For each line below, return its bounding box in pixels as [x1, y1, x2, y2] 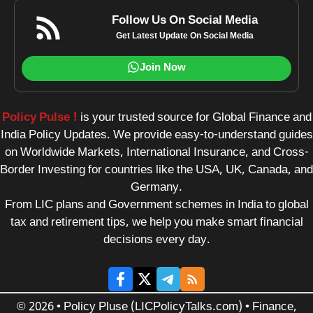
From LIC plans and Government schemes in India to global [4, 197, 309, 213]
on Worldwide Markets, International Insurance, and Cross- [4, 145, 309, 161]
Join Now [140, 61, 186, 75]
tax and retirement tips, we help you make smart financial [10, 214, 303, 231]
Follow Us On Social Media [112, 13, 259, 29]
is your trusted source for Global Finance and [77, 110, 312, 126]
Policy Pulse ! [1, 110, 78, 126]
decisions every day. [103, 232, 210, 248]
